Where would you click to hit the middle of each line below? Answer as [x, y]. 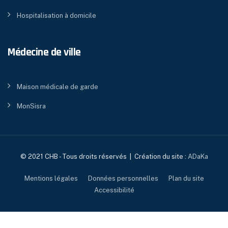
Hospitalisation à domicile [56, 15]
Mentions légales [51, 178]
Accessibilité [114, 190]
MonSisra [31, 106]
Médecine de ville [44, 52]
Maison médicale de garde [58, 87]
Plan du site [186, 178]
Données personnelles [123, 178]
